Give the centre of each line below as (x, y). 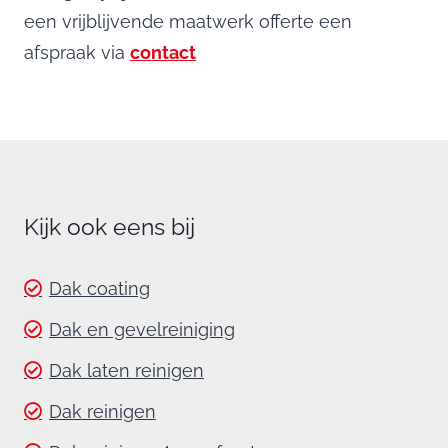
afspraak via (77, 52)
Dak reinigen (102, 411)
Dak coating (99, 288)
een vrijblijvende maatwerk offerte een (188, 21)
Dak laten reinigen (126, 370)
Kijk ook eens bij (109, 226)
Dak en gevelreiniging (142, 329)
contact (163, 52)
